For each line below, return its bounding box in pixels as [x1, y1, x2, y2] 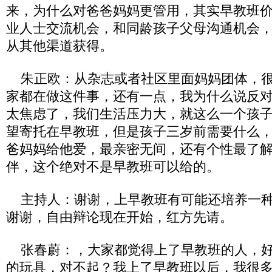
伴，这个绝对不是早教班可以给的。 [6, 159, 220, 174]
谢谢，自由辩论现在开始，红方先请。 [6, 209, 233, 225]
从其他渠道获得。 [6, 38, 113, 53]
